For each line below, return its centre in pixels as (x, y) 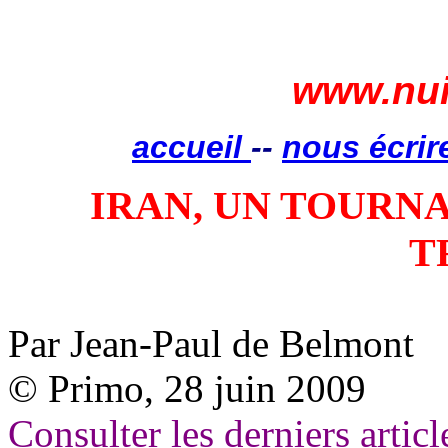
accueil (191, 147)
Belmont (346, 343)
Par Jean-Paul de (143, 343)
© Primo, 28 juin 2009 (187, 388)
